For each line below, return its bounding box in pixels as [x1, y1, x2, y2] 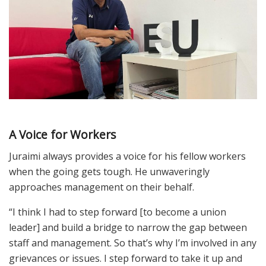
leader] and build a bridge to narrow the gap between [9, 221, 247, 235]
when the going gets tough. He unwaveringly [9, 165, 210, 179]
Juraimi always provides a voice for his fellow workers [9, 150, 246, 163]
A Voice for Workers [9, 126, 116, 142]
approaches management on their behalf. [9, 180, 194, 194]
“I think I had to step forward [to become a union [9, 205, 226, 219]
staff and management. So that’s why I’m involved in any [9, 236, 256, 250]
